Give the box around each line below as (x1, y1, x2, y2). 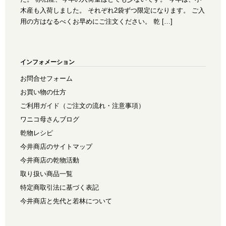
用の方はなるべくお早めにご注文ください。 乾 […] (20, 18, 173, 26)
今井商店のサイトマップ (20, 143, 92, 151)
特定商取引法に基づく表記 (20, 184, 99, 192)
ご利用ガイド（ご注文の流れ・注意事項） (20, 102, 145, 110)
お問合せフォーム (20, 75, 73, 83)
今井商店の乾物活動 (20, 156, 79, 164)
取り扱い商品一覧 (20, 170, 73, 178)
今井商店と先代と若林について (20, 197, 112, 205)
